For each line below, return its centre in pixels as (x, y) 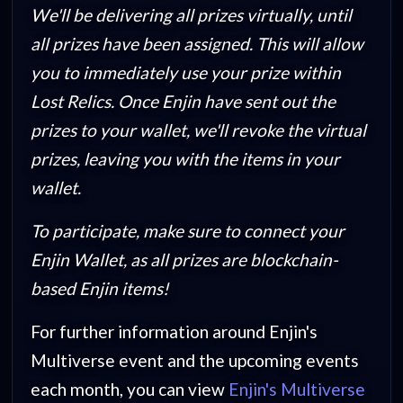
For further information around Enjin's (175, 332)
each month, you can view (130, 390)
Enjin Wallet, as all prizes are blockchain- (185, 260)
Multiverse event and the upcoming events (195, 361)
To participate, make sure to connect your (188, 231)
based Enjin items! (100, 289)
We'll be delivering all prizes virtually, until (192, 15)
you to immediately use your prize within (186, 73)
